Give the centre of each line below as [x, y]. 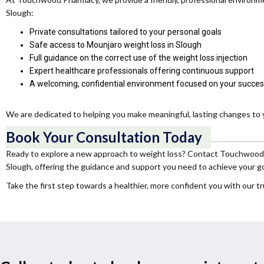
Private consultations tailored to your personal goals [126, 32]
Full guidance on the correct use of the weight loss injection [138, 58]
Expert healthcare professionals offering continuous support [142, 71]
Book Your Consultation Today [104, 137]
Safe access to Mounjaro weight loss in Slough [115, 45]
